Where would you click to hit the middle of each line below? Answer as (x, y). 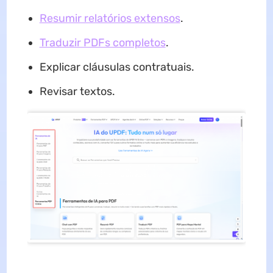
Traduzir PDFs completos (102, 42)
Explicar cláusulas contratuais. (117, 67)
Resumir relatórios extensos (110, 18)
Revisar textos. (77, 91)
